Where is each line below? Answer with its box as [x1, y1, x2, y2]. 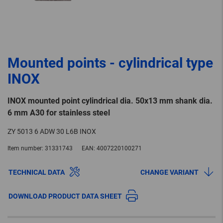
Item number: [7, 145, 43, 152]
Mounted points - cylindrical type [7, 55, 213, 72]
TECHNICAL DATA [8, 168, 65, 177]
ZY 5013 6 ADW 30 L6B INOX [7, 127, 96, 136]
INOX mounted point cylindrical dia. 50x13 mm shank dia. [7, 96, 213, 106]
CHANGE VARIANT [140, 168, 199, 177]
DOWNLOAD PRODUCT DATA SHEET [8, 192, 122, 201]
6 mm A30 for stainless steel [7, 108, 110, 118]
